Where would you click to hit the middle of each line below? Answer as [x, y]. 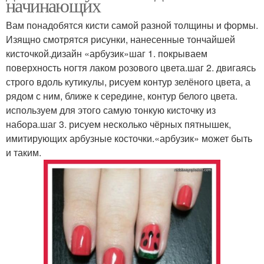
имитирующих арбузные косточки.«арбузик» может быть [129, 138]
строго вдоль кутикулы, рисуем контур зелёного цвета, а [128, 81]
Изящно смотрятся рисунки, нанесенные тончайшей [121, 39]
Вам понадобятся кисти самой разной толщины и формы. [132, 25]
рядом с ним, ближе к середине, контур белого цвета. [122, 95]
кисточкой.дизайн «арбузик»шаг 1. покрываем [107, 53]
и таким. [24, 152]
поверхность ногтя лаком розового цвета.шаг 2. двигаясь [131, 67]
